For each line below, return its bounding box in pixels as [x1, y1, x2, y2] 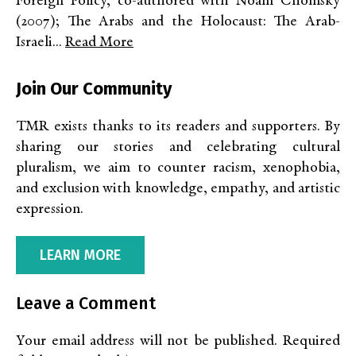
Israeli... [16, 34, 65, 50]
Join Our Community [16, 77, 172, 99]
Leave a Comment [16, 292, 156, 314]
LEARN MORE [40, 246, 121, 264]
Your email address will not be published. [16, 334, 278, 350]
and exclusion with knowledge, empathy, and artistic [16, 180, 340, 196]
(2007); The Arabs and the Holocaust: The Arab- [16, 14, 340, 29]
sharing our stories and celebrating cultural [16, 139, 340, 155]
